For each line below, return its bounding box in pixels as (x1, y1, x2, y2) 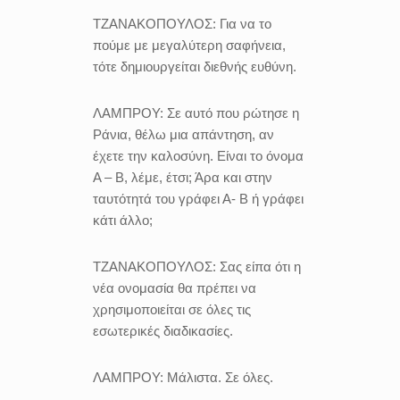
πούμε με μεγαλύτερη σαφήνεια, (93, 37, 286, 53)
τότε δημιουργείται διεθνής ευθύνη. (93, 59, 296, 74)
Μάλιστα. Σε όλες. (163, 370, 273, 385)
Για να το (216, 16, 271, 31)
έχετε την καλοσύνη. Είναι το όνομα (93, 148, 304, 163)
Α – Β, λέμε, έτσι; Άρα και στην (93, 170, 272, 185)
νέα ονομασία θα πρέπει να (93, 280, 256, 296)
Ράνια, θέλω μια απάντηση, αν (93, 127, 274, 142)
